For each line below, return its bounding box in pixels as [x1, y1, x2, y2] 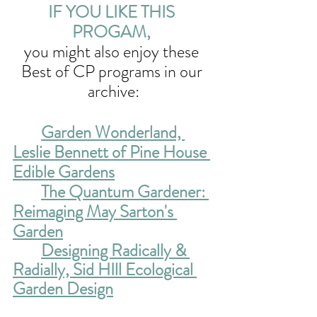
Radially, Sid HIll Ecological [13, 258, 197, 282]
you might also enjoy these [24, 40, 202, 64]
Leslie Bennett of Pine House [13, 140, 210, 165]
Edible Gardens [13, 160, 115, 185]
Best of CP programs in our [21, 59, 206, 84]
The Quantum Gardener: [41, 180, 209, 204]
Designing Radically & [41, 238, 190, 263]
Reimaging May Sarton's [13, 200, 177, 224]
